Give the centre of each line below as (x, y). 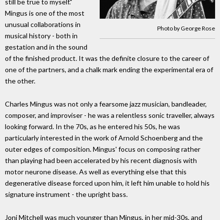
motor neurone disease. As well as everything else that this (96, 172)
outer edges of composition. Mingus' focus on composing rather (103, 149)
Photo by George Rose (186, 28)
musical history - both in (41, 36)
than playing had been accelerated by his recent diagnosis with (101, 161)
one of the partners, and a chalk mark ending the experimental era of (109, 70)
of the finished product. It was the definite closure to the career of (107, 58)
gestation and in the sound (46, 47)
